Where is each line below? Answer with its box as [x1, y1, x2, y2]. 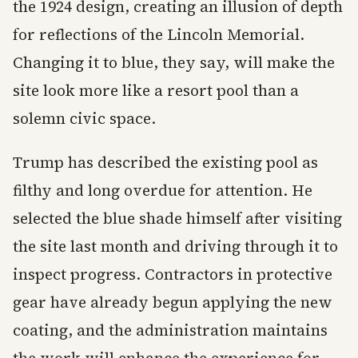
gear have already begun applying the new [13, 292, 332, 313]
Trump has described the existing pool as [13, 152, 318, 173]
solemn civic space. [13, 108, 156, 129]
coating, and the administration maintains [13, 320, 328, 341]
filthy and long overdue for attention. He [13, 180, 312, 201]
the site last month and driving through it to [13, 236, 338, 257]
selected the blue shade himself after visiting [13, 208, 342, 229]
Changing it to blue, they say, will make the [13, 52, 335, 74]
